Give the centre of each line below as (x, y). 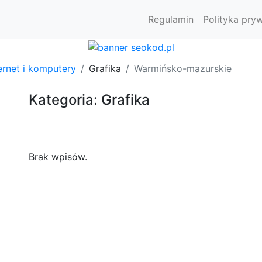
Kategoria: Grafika (89, 99)
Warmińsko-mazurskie (183, 68)
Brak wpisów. (58, 156)
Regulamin (171, 19)
